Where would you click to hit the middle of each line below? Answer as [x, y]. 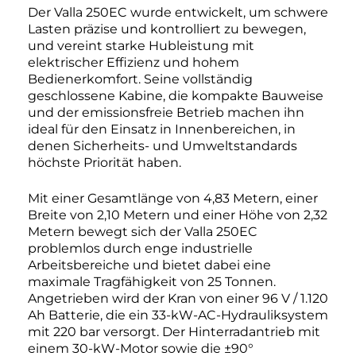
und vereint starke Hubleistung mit [141, 46]
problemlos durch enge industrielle [140, 249]
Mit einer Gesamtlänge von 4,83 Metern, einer [173, 199]
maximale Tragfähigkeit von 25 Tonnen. [152, 282]
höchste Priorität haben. [104, 163]
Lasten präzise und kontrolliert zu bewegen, [167, 29]
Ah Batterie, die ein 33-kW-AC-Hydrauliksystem [178, 315]
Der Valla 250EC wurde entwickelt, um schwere [178, 13]
